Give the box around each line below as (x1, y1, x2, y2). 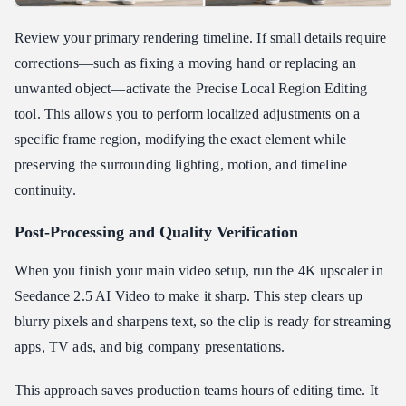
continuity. (14, 182, 76, 198)
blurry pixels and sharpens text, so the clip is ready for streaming (14, 314, 391, 330)
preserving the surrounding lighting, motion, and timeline (14, 157, 348, 173)
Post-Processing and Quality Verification (14, 223, 298, 242)
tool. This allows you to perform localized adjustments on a (14, 106, 361, 122)
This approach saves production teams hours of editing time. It (14, 382, 378, 399)
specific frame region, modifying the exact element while (14, 131, 346, 148)
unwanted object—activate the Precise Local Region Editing (14, 81, 368, 97)
